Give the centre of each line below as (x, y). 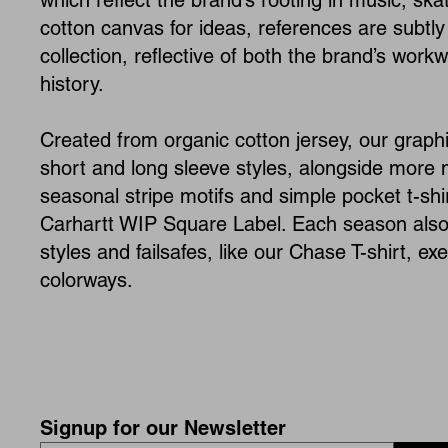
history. (72, 84)
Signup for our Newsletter (163, 428)
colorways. (86, 280)
